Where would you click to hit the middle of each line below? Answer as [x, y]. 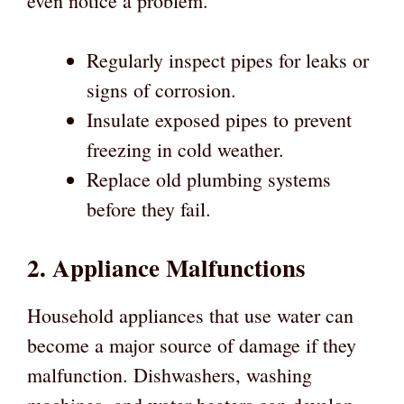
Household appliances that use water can [190, 315]
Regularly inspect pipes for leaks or [228, 60]
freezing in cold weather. [185, 149]
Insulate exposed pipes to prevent [219, 119]
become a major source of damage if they [192, 344]
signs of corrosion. [161, 89]
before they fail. [149, 208]
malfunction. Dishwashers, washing [170, 374]
